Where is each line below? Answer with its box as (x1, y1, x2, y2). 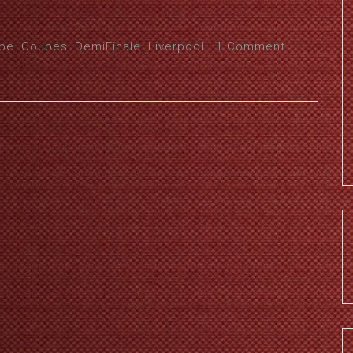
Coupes (21, 39, 68, 54)
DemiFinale (75, 39, 141, 54)
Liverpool (148, 39, 204, 54)
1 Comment (216, 39, 285, 54)
